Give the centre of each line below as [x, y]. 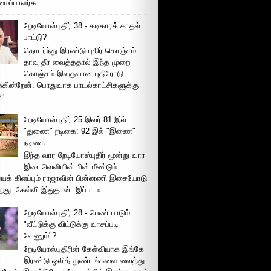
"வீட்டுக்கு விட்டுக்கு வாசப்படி [71, 224]
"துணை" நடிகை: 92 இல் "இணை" [80, 131]
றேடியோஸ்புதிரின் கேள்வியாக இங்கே [84, 249]
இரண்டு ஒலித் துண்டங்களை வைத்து [84, 260]
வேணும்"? [40, 236]
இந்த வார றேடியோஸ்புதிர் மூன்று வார [85, 155]
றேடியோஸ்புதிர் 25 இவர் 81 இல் [75, 119]
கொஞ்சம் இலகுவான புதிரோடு [74, 73]
